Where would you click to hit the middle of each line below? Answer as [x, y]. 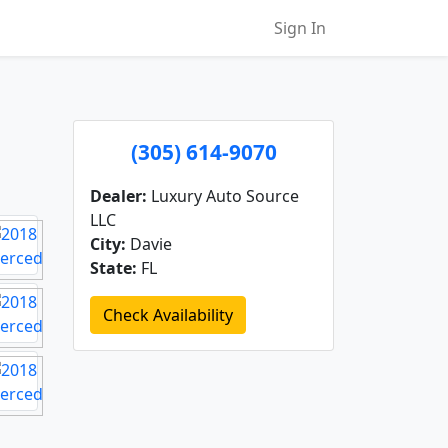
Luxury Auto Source [223, 196]
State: [113, 268]
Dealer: [118, 196]
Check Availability [168, 315]
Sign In [300, 28]
